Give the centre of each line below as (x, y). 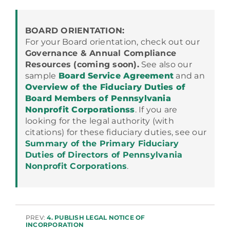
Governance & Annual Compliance (101, 53)
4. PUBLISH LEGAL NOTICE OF (96, 217)
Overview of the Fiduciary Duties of (105, 87)
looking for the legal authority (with (99, 121)
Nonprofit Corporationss (80, 110)
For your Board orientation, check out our (112, 42)
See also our (165, 64)
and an (189, 76)
